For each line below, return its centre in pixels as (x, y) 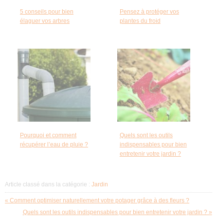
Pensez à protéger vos (149, 12)
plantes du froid (140, 21)
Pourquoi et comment (48, 136)
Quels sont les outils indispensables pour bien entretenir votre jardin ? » (117, 212)
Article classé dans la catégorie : (48, 185)
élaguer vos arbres (45, 21)
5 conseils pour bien (47, 12)
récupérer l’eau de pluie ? (54, 145)
